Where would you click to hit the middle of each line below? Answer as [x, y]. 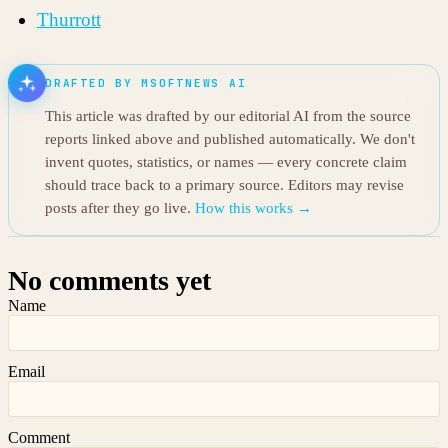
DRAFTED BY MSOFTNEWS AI [146, 83]
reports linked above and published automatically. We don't [230, 139]
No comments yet [109, 281]
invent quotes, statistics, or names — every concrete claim [226, 162]
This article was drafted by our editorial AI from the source [228, 116]
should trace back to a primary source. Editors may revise [224, 185]
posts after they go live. [120, 208]
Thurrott [68, 19]
